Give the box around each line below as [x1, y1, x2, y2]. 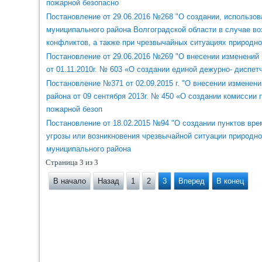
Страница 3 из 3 [46, 158, 99, 167]
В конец [216, 177, 244, 185]
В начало [53, 177, 87, 185]
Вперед [178, 177, 205, 185]
